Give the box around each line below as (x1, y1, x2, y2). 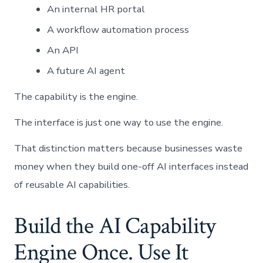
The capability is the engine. (14, 89, 139, 103)
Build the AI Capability (14, 210, 216, 241)
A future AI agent (47, 63, 126, 77)
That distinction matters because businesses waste (14, 141, 243, 155)
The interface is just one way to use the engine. (14, 115, 224, 129)
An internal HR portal (47, 2, 146, 16)
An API (47, 43, 79, 57)
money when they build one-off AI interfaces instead (14, 159, 249, 173)
